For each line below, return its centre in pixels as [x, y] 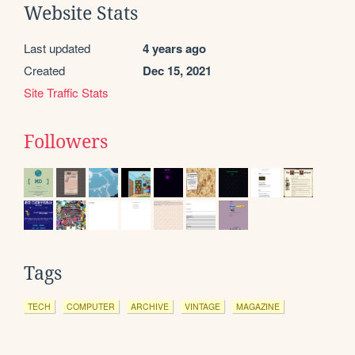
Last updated [57, 48]
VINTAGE [202, 306]
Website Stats [81, 13]
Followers [66, 141]
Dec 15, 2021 [177, 70]
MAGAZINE [258, 306]
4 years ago [174, 48]
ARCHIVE [150, 306]
